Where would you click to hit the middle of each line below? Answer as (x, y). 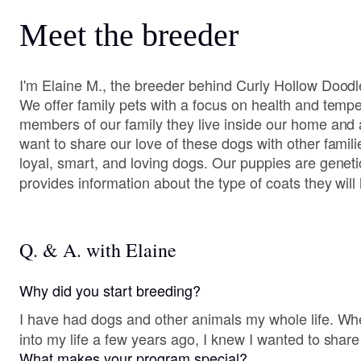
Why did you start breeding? (110, 290)
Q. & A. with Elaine (98, 250)
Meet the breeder (129, 35)
